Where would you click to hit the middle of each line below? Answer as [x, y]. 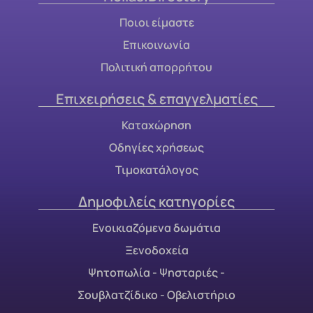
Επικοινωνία [156, 45]
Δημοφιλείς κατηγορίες [156, 202]
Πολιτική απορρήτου [156, 67]
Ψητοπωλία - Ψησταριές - [156, 273]
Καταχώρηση [156, 125]
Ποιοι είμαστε [156, 23]
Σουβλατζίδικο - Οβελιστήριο [156, 295]
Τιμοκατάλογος [156, 170]
